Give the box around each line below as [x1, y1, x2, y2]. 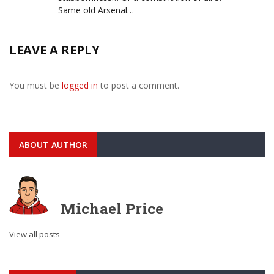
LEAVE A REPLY [9, 41, 100, 58]
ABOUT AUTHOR [19, 138, 87, 150]
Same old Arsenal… [58, 4, 134, 16]
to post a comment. [98, 79, 179, 91]
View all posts [9, 228, 60, 240]
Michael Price [61, 198, 163, 218]
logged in [62, 79, 98, 91]
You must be [9, 79, 62, 91]
